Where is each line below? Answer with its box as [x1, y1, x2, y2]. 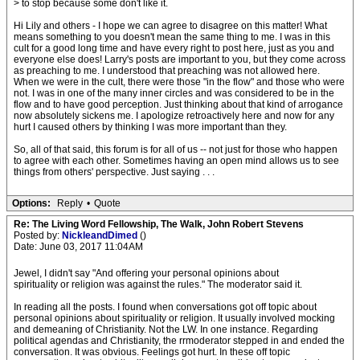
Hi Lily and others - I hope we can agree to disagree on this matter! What [14, 20, 327, 31]
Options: [12, 198, 51, 209]
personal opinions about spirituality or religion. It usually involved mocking [14, 313, 335, 324]
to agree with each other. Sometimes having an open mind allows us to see [14, 155, 339, 166]
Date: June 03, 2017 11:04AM [14, 241, 143, 252]
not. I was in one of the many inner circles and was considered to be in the [14, 88, 334, 99]
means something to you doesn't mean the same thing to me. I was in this [14, 31, 330, 43]
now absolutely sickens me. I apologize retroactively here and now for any [14, 110, 334, 121]
